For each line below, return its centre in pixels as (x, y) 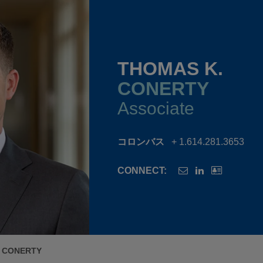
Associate (156, 108)
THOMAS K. (170, 68)
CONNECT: (142, 170)
